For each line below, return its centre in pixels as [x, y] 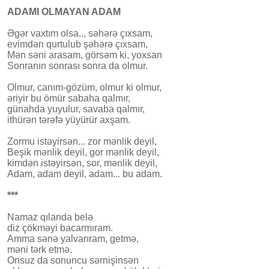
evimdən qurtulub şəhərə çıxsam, [77, 44]
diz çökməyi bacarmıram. [60, 228]
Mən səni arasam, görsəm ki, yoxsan [85, 55]
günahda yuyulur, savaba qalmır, [76, 109]
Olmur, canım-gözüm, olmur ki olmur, [84, 87]
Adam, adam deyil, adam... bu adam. [85, 174]
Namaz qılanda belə [50, 217]
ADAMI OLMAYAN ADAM [64, 11]
